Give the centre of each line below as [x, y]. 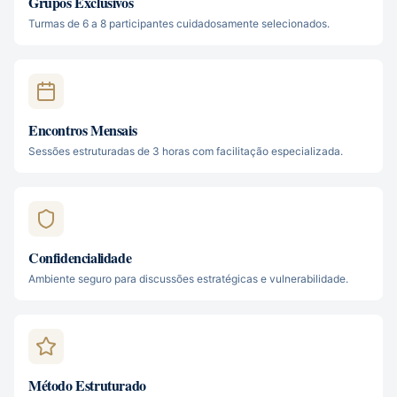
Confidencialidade [80, 257]
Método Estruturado [87, 385]
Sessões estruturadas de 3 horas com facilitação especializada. [186, 151]
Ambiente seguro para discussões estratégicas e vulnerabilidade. [188, 279]
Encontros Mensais [83, 130]
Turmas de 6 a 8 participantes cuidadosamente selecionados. [179, 23]
